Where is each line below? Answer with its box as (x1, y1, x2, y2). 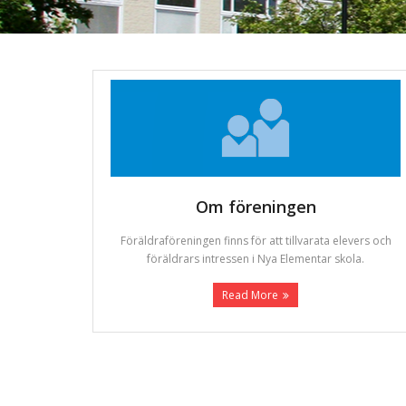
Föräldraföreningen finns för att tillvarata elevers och (120, 233, 391, 249)
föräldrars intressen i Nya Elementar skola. (147, 251, 365, 267)
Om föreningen (195, 196, 316, 217)
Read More (222, 287, 279, 304)
